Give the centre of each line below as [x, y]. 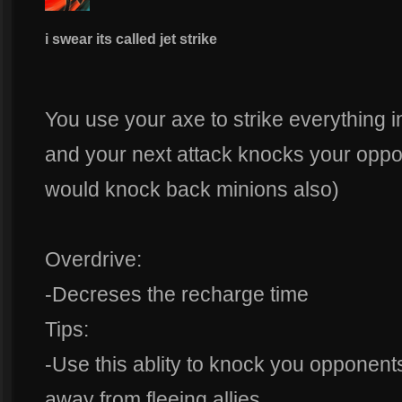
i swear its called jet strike [131, 39]
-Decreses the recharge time [177, 295]
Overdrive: [93, 260]
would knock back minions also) [192, 190]
